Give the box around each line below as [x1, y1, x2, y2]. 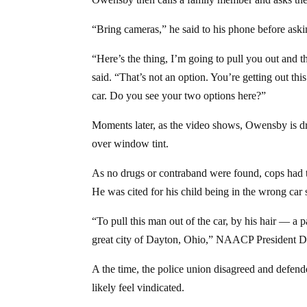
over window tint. [92, 137, 169, 149]
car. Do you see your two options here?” [92, 89, 267, 101]
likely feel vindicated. [92, 281, 185, 293]
